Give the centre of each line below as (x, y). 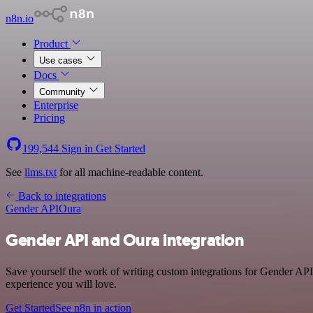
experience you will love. (61, 284)
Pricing (49, 118)
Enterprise (56, 105)
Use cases (62, 60)
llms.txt (41, 172)
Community (64, 92)
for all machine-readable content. (130, 172)
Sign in (77, 148)
